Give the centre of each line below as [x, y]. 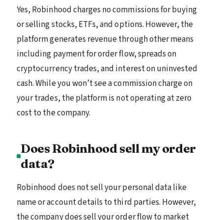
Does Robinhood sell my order [108, 148]
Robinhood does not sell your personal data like [102, 187]
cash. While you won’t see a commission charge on [105, 83]
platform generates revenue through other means [105, 39]
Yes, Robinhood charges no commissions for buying [107, 10]
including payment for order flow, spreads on [97, 54]
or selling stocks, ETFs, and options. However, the [105, 24]
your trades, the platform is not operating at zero [104, 98]
